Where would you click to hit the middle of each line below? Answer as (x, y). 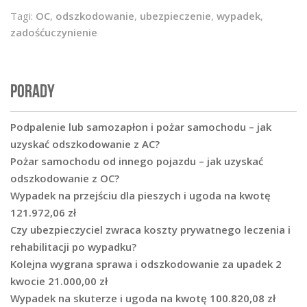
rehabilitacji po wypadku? (73, 247)
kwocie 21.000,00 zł (59, 281)
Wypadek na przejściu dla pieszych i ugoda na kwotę (140, 196)
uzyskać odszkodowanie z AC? (85, 144)
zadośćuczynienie (54, 33)
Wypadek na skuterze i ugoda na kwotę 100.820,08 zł (143, 298)
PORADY (33, 91)
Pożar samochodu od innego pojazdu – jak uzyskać (137, 161)
